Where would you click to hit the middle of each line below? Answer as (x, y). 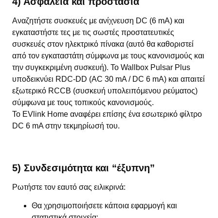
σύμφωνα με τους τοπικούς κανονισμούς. (83, 103)
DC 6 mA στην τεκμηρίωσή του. (66, 126)
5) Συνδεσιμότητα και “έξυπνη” (83, 168)
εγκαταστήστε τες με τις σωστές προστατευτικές (93, 33)
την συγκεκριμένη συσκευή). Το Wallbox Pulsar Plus (101, 68)
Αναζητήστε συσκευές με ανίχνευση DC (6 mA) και (98, 21)
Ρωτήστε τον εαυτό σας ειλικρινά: (69, 187)
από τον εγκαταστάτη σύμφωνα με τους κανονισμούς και (108, 56)
